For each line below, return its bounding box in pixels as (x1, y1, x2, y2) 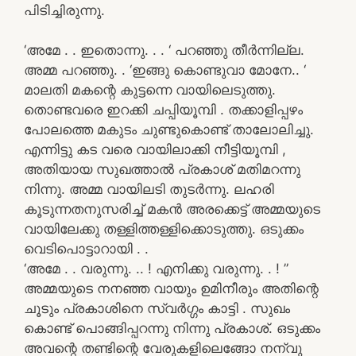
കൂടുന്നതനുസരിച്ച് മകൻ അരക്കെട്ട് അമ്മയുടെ (24, 201, 320, 217)
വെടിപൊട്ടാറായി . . (24, 241, 149, 257)
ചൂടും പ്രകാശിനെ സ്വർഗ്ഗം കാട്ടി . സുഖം (24, 300, 290, 316)
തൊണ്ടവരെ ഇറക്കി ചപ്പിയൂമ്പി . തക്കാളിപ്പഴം (24, 102, 303, 118)
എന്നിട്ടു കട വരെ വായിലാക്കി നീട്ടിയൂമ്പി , (24, 141, 286, 157)
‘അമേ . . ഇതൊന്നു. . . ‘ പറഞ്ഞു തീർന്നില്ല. (24, 42, 304, 58)
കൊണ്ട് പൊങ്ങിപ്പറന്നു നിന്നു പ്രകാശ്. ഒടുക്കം (24, 320, 320, 336)
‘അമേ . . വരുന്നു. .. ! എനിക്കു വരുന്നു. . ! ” (24, 261, 288, 277)
